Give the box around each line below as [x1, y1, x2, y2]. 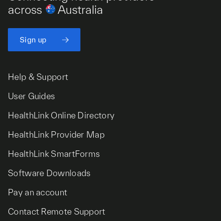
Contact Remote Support [8, 207, 106, 216]
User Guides [8, 91, 55, 101]
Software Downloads [8, 168, 91, 178]
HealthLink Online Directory [8, 110, 115, 120]
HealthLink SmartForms [8, 149, 100, 158]
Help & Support [8, 72, 69, 81]
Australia [55, 3, 103, 16]
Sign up [20, 36, 47, 44]
